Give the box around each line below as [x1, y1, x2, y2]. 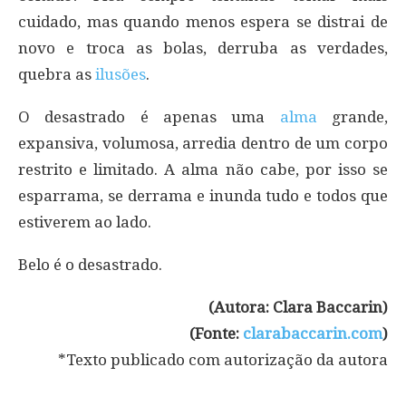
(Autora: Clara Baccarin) [208, 297, 388, 316]
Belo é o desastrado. [18, 255, 162, 274]
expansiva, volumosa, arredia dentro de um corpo [18, 133, 388, 152]
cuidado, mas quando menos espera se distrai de [18, 12, 388, 31]
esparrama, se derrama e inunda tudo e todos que [18, 186, 388, 205]
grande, [316, 107, 389, 126]
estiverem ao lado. [18, 212, 151, 231]
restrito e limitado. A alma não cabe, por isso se [18, 159, 388, 179]
